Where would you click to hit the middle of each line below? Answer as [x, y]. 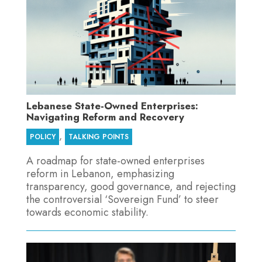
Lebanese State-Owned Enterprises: [112, 106]
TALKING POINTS [98, 137]
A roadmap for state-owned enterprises [115, 161]
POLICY [42, 137]
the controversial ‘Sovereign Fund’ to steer [122, 199]
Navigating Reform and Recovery [105, 117]
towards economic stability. [87, 212]
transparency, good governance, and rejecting [131, 186]
